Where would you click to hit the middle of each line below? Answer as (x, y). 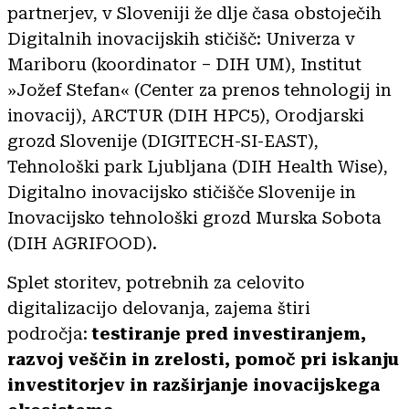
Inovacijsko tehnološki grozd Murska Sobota (194, 217)
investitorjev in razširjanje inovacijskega (194, 384)
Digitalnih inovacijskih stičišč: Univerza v (181, 38)
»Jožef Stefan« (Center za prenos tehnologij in (199, 89)
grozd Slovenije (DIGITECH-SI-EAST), (163, 141)
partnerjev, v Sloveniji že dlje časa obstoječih (194, 13)
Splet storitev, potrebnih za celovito (156, 282)
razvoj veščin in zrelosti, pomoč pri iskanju (203, 359)
